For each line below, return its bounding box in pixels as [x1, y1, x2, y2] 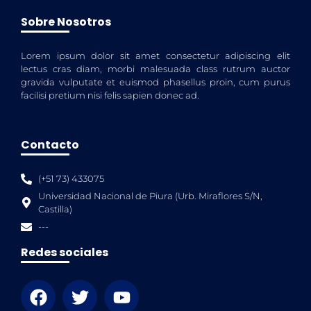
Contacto [21, 137, 79, 153]
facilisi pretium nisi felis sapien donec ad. [21, 90, 199, 101]
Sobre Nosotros [21, 13, 111, 30]
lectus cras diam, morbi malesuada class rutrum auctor [21, 63, 290, 74]
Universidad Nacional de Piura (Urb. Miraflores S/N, [38, 191, 262, 202]
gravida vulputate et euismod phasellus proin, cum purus [21, 76, 290, 87]
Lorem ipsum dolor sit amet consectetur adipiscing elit [21, 50, 290, 61]
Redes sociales [21, 244, 108, 261]
